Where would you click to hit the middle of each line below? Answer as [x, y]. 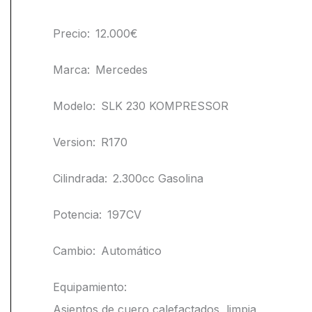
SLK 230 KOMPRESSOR [165, 106]
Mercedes [122, 70]
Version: [74, 142]
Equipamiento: [90, 287]
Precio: [71, 34]
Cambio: [74, 251]
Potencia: [77, 215]
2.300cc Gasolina [158, 179]
